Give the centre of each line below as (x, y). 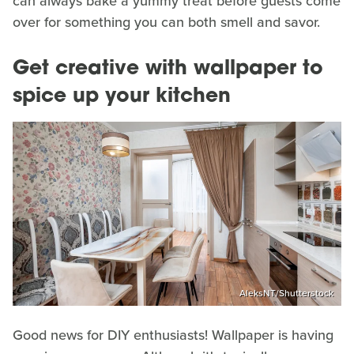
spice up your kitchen (122, 96)
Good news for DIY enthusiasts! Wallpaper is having (173, 335)
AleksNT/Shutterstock (286, 294)
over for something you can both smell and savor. (166, 22)
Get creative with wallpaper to (168, 69)
